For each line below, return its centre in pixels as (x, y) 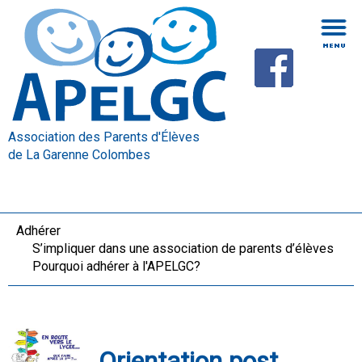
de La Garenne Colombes (79, 155)
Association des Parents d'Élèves (104, 137)
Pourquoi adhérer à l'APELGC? (116, 267)
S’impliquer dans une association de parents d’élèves (183, 249)
